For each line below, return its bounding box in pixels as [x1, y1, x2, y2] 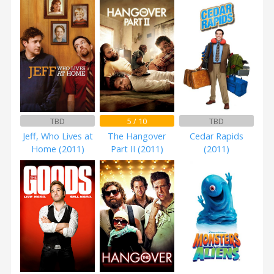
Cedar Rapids [189, 130, 243, 143]
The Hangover [108, 130, 166, 143]
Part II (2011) [110, 143, 163, 155]
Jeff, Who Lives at [22, 130, 93, 143]
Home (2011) [31, 143, 84, 155]
